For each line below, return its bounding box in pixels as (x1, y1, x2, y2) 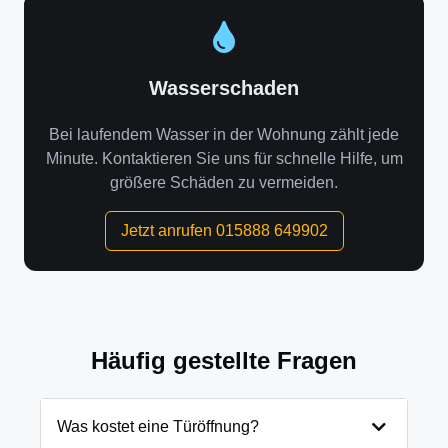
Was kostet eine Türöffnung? (57, 418, 259, 435)
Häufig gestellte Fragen (91, 347, 357, 374)
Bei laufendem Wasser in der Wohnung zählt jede (49, 126, 399, 143)
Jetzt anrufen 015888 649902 (120, 222, 328, 239)
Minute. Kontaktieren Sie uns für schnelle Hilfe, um (45, 150, 403, 167)
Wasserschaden (149, 77, 299, 99)
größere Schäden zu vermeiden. (110, 174, 338, 191)
